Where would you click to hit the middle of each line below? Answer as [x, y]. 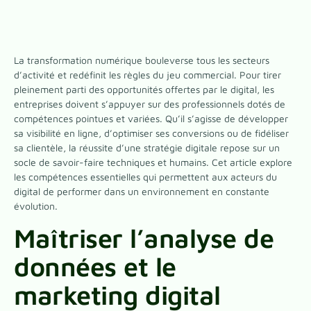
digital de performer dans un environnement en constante [142, 192]
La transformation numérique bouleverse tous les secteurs [142, 60]
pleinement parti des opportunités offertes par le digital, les [144, 90]
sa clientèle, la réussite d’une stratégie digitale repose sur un [147, 148]
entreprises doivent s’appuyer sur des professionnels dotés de [150, 104]
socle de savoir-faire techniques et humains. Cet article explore [153, 162]
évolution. [36, 206]
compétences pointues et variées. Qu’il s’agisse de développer [151, 119]
